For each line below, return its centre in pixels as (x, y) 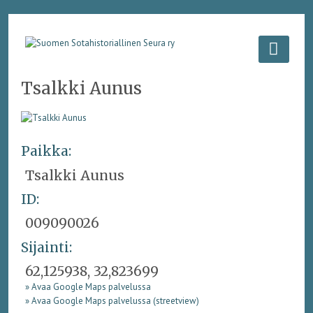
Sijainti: (46, 247)
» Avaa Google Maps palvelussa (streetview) (112, 301)
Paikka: (46, 151)
